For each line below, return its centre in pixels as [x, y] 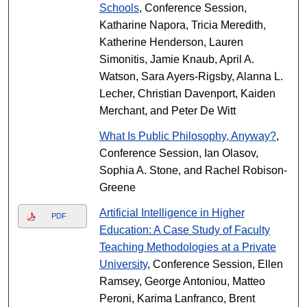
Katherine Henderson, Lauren [171, 42]
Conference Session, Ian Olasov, [179, 153]
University [123, 264]
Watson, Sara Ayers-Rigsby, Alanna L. [191, 76]
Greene [117, 187]
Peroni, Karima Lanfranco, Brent [177, 298]
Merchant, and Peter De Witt [167, 111]
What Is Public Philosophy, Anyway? [187, 136]
